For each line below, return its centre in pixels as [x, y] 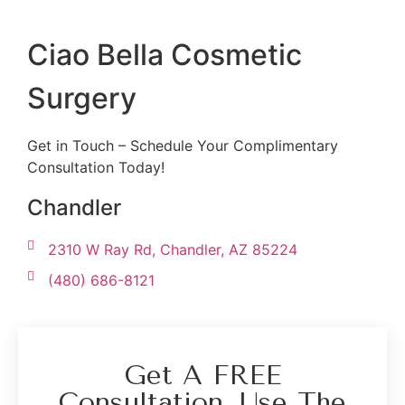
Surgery [82, 99]
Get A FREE [202, 375]
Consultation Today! [96, 168]
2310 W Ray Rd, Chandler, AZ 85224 [172, 249]
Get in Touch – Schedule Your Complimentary [183, 146]
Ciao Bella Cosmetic [165, 55]
